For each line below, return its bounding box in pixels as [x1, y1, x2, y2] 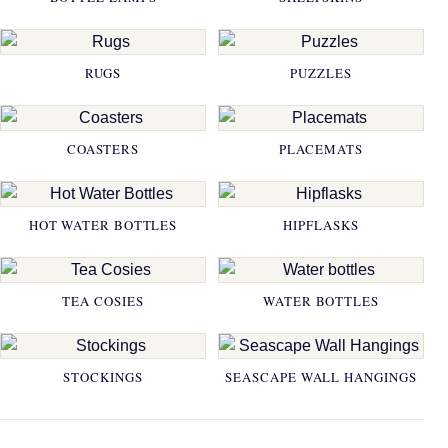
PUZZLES [290, 63, 352, 82]
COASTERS [66, 139, 140, 158]
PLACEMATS [279, 139, 363, 158]
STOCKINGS [63, 367, 143, 386]
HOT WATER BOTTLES [28, 215, 178, 234]
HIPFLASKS [283, 215, 359, 234]
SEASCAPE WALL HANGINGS [225, 367, 417, 386]
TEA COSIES [62, 291, 144, 310]
